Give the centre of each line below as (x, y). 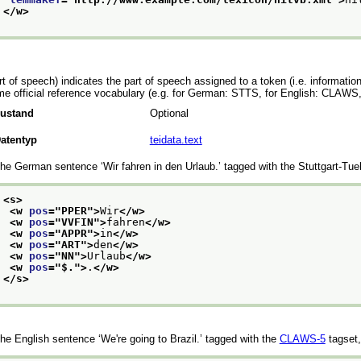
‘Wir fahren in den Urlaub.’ (160, 166)
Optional (169, 113)
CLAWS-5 (302, 338)
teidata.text (176, 139)
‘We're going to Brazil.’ (150, 338)
